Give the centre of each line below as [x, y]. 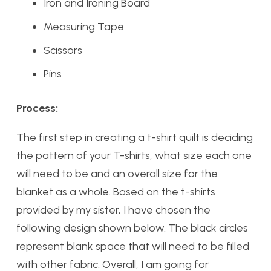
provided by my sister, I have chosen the [113, 210]
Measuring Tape [84, 27]
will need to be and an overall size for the [117, 174]
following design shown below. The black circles [132, 228]
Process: [37, 109]
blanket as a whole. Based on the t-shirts [116, 192]
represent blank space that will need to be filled [133, 247]
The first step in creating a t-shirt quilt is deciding [135, 138]
